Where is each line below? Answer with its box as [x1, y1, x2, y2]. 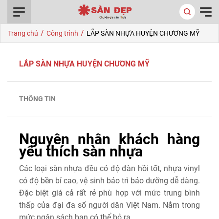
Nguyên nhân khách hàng [19, 131, 200, 148]
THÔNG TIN [19, 95, 56, 103]
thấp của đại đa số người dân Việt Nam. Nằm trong [19, 200, 200, 210]
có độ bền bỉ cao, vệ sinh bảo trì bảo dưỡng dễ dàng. [19, 176, 200, 185]
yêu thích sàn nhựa [19, 143, 143, 160]
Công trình [46, 29, 78, 37]
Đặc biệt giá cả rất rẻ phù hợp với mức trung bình [19, 188, 200, 197]
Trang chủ [8, 29, 38, 37]
